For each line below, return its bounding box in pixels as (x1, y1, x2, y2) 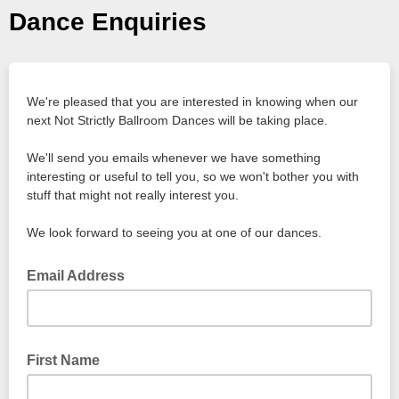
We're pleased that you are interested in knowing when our (27, 94, 358, 109)
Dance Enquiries (9, 8, 207, 36)
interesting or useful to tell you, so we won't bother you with (27, 169, 359, 183)
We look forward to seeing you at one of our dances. (27, 225, 322, 240)
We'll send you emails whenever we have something (27, 151, 321, 165)
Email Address (27, 268, 128, 283)
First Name (27, 353, 100, 368)
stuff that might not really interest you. (27, 188, 239, 202)
